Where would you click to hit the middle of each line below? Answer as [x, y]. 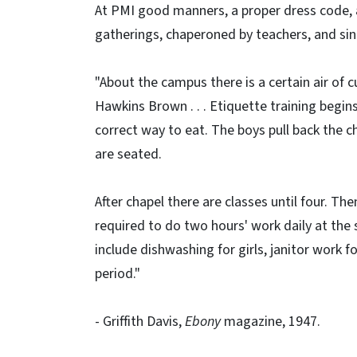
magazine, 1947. [271, 322]
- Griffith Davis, [140, 322]
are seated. [128, 154]
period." [118, 274]
